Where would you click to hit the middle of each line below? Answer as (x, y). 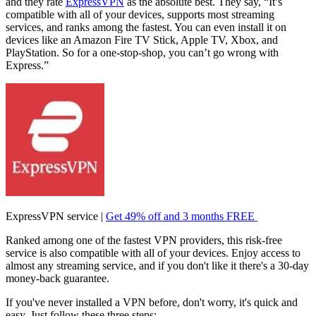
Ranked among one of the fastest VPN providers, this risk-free (144, 240)
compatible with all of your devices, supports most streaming (140, 14)
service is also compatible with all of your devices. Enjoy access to (153, 253)
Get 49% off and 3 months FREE (182, 216)
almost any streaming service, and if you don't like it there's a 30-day (157, 265)
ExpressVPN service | (56, 216)
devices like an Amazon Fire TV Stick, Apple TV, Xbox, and (142, 39)
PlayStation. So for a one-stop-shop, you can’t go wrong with (142, 52)
